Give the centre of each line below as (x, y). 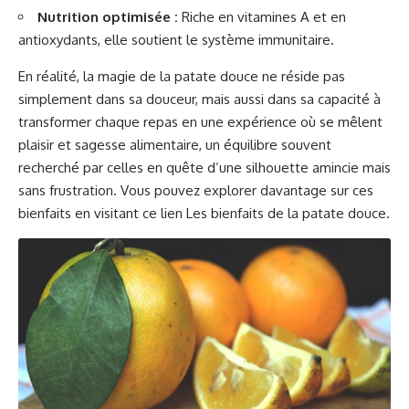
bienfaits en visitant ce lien (102, 213)
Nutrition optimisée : (108, 17)
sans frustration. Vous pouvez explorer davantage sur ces (196, 190)
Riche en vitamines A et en (262, 17)
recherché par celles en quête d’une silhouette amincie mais (204, 168)
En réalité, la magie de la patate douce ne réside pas (182, 76)
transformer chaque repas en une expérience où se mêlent (200, 122)
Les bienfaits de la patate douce (286, 213)
